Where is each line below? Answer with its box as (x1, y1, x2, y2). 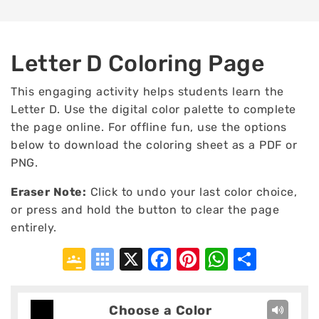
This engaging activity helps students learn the (11, 85, 284, 98)
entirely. (11, 221, 57, 234)
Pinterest (199, 246, 301, 273)
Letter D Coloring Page (11, 50, 264, 77)
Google (85, 246, 161, 273)
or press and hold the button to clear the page (11, 203, 279, 216)
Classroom (85, 268, 199, 296)
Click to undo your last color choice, (86, 185, 297, 199)
